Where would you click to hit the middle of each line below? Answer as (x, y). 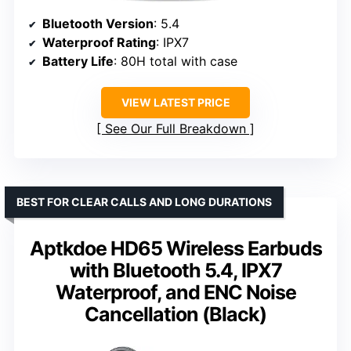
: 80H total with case (175, 61)
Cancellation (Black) (175, 314)
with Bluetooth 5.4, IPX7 (175, 270)
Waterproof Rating (99, 42)
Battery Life (78, 61)
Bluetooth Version (98, 23)
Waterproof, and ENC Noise (175, 292)
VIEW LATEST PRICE (175, 102)
